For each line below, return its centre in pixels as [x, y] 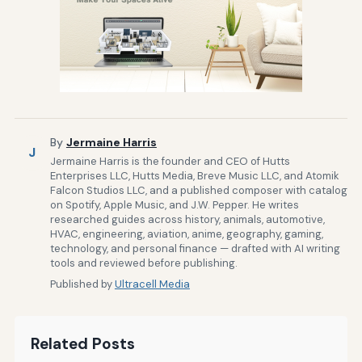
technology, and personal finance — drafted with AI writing [195, 248]
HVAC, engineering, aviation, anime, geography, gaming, [186, 234]
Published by [82, 284]
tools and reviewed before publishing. [143, 263]
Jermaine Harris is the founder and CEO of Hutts [170, 161]
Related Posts [82, 343]
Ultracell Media [152, 284]
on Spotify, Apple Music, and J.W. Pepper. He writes [174, 204]
